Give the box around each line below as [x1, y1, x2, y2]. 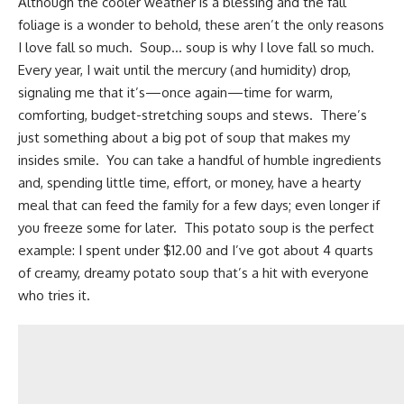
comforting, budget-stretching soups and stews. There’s [18, 106, 367, 124]
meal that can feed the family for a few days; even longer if [18, 197, 380, 215]
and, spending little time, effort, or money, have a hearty [18, 174, 361, 192]
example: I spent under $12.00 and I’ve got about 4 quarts [18, 242, 373, 260]
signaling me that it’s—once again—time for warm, [18, 84, 333, 102]
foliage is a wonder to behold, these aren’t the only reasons [18, 16, 384, 34]
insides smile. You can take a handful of [18, 151, 263, 170]
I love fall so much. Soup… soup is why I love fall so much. [18, 39, 378, 57]
